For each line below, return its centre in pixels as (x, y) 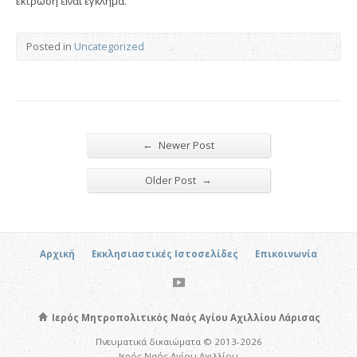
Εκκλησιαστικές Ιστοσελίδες (165, 253)
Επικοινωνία (286, 253)
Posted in (50, 46)
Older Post (172, 180)
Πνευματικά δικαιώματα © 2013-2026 (178, 341)
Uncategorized (109, 46)
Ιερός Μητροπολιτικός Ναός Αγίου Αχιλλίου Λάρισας (184, 317)
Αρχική (57, 253)
